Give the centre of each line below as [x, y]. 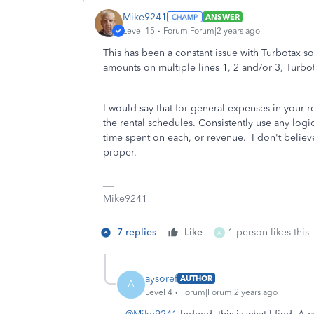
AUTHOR [196, 278]
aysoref [161, 278]
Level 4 [159, 292]
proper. [123, 152]
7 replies [137, 232]
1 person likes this [268, 232]
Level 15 [139, 30]
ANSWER [222, 17]
